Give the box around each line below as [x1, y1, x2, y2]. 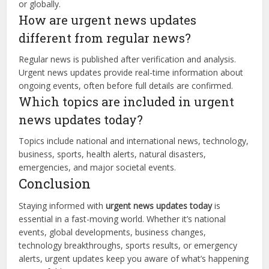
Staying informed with [19, 200, 106, 212]
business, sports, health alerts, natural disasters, [19, 148, 207, 160]
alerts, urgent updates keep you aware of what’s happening [19, 253, 249, 265]
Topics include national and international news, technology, [19, 135, 249, 147]
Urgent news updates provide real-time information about [19, 67, 244, 79]
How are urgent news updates [19, 12, 197, 28]
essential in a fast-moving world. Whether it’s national [19, 213, 226, 225]
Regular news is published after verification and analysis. [19, 53, 237, 65]
